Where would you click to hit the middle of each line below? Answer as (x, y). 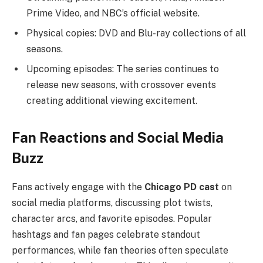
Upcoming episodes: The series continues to (123, 69)
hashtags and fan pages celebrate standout (106, 235)
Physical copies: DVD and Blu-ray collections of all (136, 33)
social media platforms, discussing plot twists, (112, 203)
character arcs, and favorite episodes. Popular (112, 219)
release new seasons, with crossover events (121, 85)
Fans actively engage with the (78, 187)
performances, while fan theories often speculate (120, 251)
